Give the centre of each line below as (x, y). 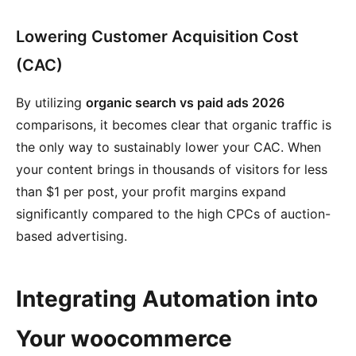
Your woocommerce (124, 339)
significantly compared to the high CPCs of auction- (173, 214)
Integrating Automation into (167, 299)
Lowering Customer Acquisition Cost (157, 37)
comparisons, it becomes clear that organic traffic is (174, 125)
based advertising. (72, 236)
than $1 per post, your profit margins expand (151, 192)
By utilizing (51, 103)
